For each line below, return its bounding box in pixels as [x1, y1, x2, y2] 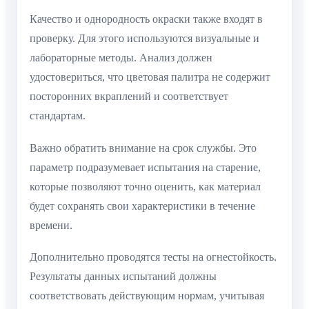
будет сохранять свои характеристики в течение [30, 199, 255, 212]
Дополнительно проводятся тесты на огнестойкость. [30, 250, 277, 263]
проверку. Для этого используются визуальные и [30, 32, 259, 45]
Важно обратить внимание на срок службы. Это [30, 141, 257, 154]
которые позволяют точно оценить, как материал [30, 180, 261, 192]
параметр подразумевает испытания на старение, [30, 161, 261, 173]
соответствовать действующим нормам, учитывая [30, 289, 264, 301]
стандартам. [30, 110, 86, 122]
